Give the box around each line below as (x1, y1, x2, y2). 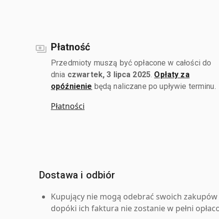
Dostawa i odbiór (39, 169, 115, 181)
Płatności (51, 100, 85, 111)
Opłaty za (154, 69, 190, 79)
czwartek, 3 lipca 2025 (67, 69, 151, 79)
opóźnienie (51, 81, 92, 91)
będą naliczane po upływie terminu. (92, 81, 216, 91)
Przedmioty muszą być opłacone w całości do (51, 58, 212, 67)
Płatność (51, 41, 90, 53)
